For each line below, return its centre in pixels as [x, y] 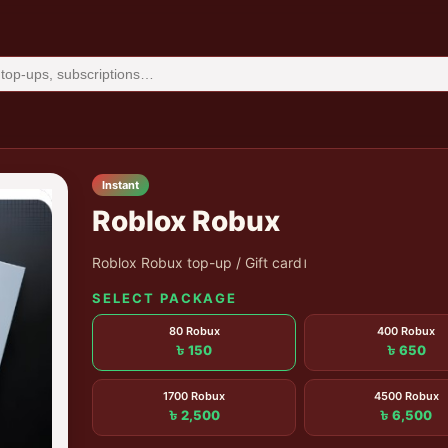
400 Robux [406, 331]
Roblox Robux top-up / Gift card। [199, 262]
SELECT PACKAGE [165, 298]
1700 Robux [194, 396]
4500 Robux [406, 396]
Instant [120, 185]
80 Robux [194, 331]
